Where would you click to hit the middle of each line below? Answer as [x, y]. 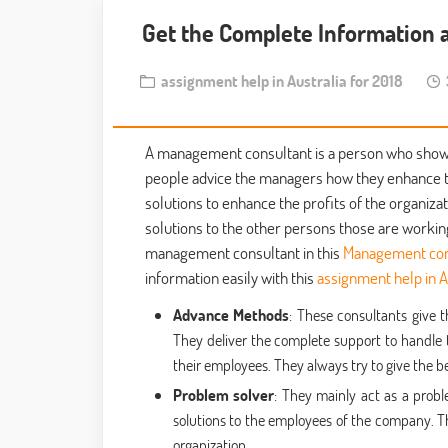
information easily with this [231, 278]
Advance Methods [231, 315]
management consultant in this [244, 253]
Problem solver [224, 395]
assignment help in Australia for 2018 [279, 81]
